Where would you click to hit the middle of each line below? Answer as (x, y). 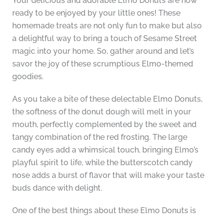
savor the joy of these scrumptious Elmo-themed (102, 64)
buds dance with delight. (57, 188)
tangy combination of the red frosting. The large (99, 137)
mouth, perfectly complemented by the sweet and (104, 125)
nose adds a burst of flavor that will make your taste (108, 175)
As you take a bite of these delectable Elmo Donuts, (107, 99)
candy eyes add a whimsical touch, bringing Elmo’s (105, 150)
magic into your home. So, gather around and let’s (103, 51)
